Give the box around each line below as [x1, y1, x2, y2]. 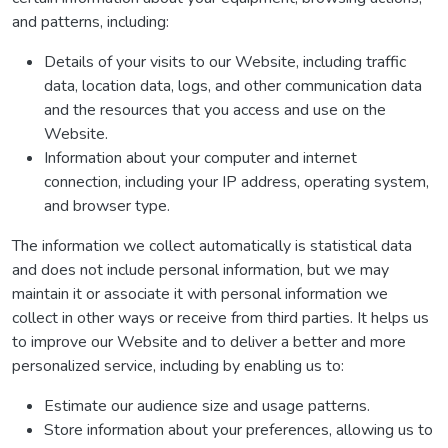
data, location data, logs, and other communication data [44, 75, 422, 97]
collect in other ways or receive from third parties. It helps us [12, 307, 429, 329]
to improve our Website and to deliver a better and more [12, 331, 406, 353]
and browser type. [44, 195, 170, 217]
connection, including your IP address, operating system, [44, 171, 429, 193]
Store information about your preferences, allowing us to [44, 419, 433, 441]
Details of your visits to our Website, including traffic [44, 51, 406, 73]
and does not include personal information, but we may [12, 259, 389, 281]
